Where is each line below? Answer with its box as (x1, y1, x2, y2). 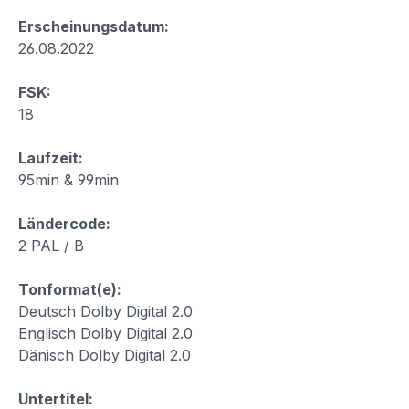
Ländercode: (18, 214, 110, 233)
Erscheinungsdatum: (18, 16, 169, 36)
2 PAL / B (18, 236, 84, 255)
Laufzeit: (18, 148, 83, 167)
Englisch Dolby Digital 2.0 (18, 323, 193, 342)
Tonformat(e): (18, 279, 121, 299)
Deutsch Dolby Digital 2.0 (18, 301, 193, 320)
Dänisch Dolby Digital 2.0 (18, 345, 191, 364)
